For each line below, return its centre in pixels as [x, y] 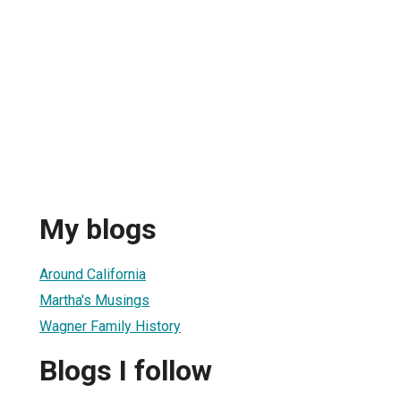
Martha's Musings [94, 300]
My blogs [98, 230]
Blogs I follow [126, 371]
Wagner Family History [110, 326]
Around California [93, 274]
